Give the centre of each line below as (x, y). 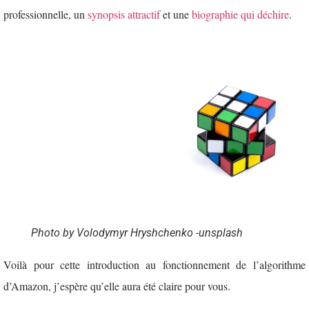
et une (176, 14)
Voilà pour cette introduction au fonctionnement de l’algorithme (154, 264)
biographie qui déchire (240, 14)
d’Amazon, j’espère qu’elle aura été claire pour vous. (117, 286)
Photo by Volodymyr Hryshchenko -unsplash (137, 232)
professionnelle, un (46, 14)
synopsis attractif (124, 14)
